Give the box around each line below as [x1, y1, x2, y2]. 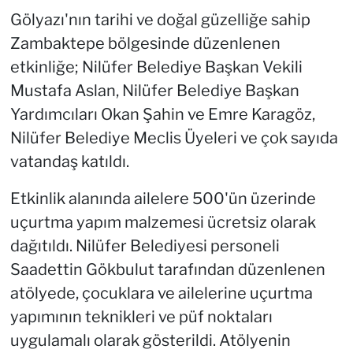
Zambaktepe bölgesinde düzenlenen [9, 34, 281, 54]
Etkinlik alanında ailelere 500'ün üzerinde [9, 189, 316, 209]
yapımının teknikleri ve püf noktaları [9, 307, 273, 327]
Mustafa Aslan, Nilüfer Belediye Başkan [9, 81, 299, 101]
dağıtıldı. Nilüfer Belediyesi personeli [9, 236, 280, 256]
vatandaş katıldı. [9, 152, 129, 172]
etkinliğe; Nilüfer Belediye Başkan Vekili [9, 58, 303, 77]
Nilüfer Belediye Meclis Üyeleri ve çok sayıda [9, 128, 338, 148]
